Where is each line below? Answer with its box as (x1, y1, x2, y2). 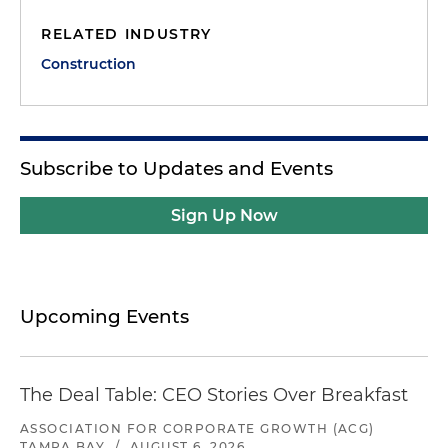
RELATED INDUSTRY (41, 25, 213, 43)
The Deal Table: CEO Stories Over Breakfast (20, 384, 408, 406)
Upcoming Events (20, 305, 189, 328)
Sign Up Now (170, 206, 278, 225)
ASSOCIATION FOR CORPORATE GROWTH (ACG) (20, 421, 375, 436)
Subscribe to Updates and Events (20, 157, 333, 180)
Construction (41, 55, 136, 73)
